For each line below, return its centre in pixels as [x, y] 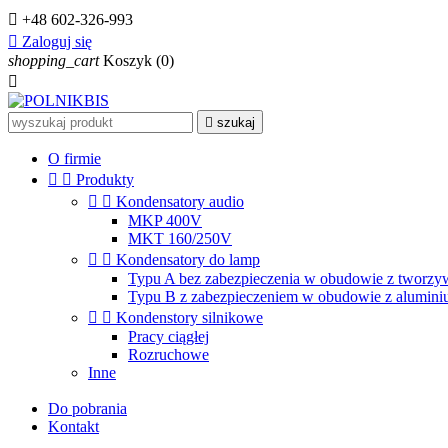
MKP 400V [165, 220]
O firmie [74, 158]
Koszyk [127, 60]
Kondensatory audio [180, 201]
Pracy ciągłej [168, 336]
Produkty [105, 179]
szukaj [236, 122]
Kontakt [73, 426]
